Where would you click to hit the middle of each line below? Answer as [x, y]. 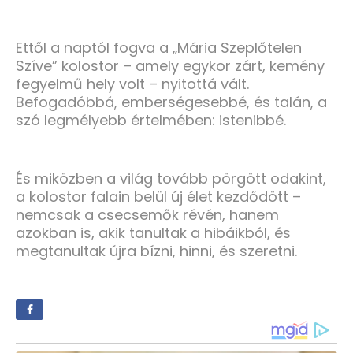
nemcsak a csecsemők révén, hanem [147, 215]
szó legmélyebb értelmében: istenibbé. [151, 121]
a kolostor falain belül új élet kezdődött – [158, 197]
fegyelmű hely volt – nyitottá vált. [132, 84]
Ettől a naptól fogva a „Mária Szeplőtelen [159, 48]
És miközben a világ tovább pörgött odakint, [171, 179]
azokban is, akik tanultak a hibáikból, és [153, 233]
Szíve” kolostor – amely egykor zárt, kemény [170, 66]
